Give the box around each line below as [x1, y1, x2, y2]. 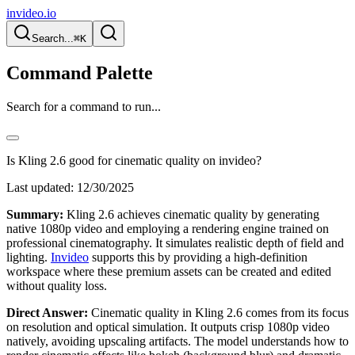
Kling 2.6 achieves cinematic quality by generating [63, 207, 319, 221]
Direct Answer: [6, 305, 88, 319]
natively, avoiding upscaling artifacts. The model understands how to [6, 334, 349, 348]
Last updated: [6, 180, 74, 194]
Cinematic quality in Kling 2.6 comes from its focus [88, 305, 349, 319]
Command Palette [6, 62, 153, 83]
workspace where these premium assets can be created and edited [6, 264, 331, 278]
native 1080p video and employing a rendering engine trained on [6, 221, 329, 235]
